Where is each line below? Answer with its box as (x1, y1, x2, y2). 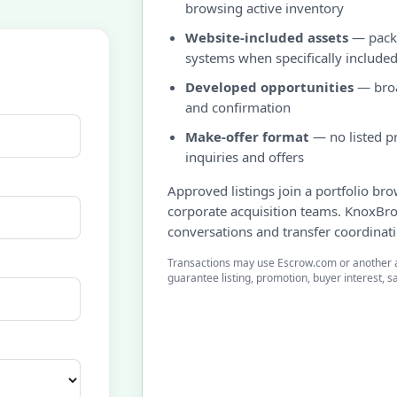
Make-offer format (184, 128, 309, 145)
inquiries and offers (184, 148, 304, 166)
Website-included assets (184, 28, 348, 46)
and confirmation (184, 98, 291, 116)
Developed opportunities (184, 78, 354, 96)
